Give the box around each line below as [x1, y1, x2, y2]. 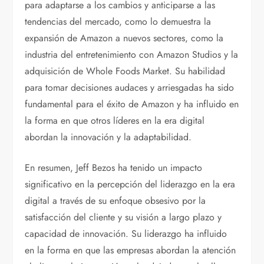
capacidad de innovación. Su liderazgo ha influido [25, 227, 227, 241]
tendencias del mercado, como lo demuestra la [25, 15, 212, 29]
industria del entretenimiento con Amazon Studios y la [25, 48, 239, 62]
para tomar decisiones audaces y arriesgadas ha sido [25, 81, 235, 95]
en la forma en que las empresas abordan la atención [25, 243, 236, 258]
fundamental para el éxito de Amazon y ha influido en [25, 97, 239, 111]
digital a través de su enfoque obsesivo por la [25, 194, 206, 208]
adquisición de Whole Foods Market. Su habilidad [25, 64, 226, 78]
